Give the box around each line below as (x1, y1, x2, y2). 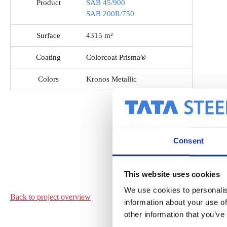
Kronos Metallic (86, 75, 137, 84)
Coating (36, 53, 61, 62)
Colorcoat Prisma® (86, 53, 146, 62)
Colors (38, 75, 59, 84)
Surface (36, 31, 60, 40)
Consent (173, 136, 204, 145)
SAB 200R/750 (86, 10, 134, 18)
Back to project (10, 192, 61, 201)
